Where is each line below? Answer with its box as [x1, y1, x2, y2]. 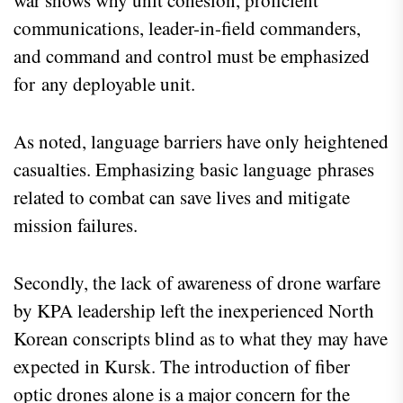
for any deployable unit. [13, 71, 206, 97]
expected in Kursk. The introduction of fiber [13, 354, 350, 380]
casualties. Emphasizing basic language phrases [13, 157, 374, 183]
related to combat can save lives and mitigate [13, 184, 350, 210]
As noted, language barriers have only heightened [13, 129, 389, 155]
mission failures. [13, 212, 144, 238]
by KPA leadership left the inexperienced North [13, 298, 374, 324]
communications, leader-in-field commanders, [13, 15, 361, 41]
